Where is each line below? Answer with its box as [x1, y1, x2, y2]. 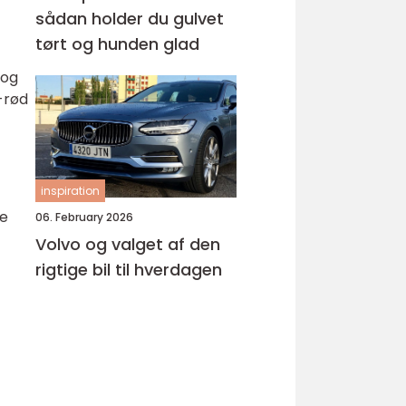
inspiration [41, 183, 100, 198]
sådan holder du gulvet [35, 7, 224, 30]
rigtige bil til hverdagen [35, 258, 222, 281]
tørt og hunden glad [35, 33, 199, 55]
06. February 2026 [35, 209, 133, 225]
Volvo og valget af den [35, 233, 220, 256]
